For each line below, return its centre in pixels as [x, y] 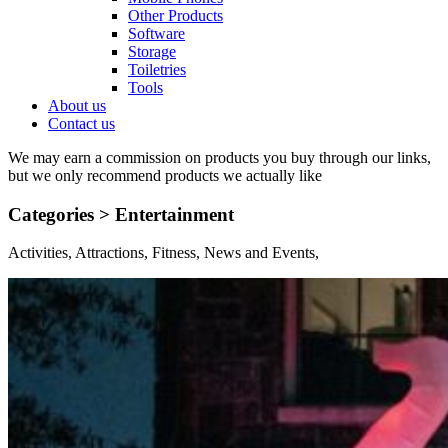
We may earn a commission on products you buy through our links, [219, 157]
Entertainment [174, 214]
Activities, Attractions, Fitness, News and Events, [163, 253]
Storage [152, 51]
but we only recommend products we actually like [165, 175]
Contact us [81, 123]
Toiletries [157, 69]
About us [77, 105]
